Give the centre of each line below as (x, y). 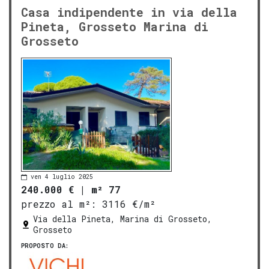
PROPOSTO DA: (45, 246)
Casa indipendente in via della (129, 12)
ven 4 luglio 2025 (62, 177)
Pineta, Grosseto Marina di (115, 26)
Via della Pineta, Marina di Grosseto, (122, 219)
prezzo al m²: (59, 204)
